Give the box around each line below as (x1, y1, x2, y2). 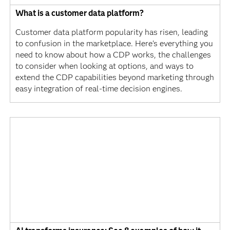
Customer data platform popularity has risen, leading (15, 27, 208, 37)
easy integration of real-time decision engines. (15, 84, 182, 94)
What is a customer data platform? (15, 8, 144, 18)
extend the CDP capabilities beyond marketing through (15, 72, 214, 83)
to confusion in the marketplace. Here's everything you (15, 39, 213, 49)
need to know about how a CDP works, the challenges (15, 50, 211, 60)
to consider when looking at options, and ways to (15, 61, 194, 71)
